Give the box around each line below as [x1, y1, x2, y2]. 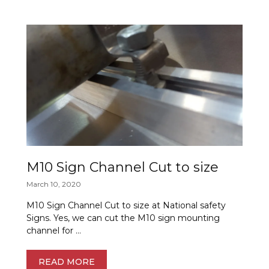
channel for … [26, 225, 81, 237]
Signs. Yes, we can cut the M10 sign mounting [26, 213, 220, 224]
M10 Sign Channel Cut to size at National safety [26, 200, 226, 211]
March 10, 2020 [26, 180, 81, 189]
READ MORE [38, 256, 95, 268]
